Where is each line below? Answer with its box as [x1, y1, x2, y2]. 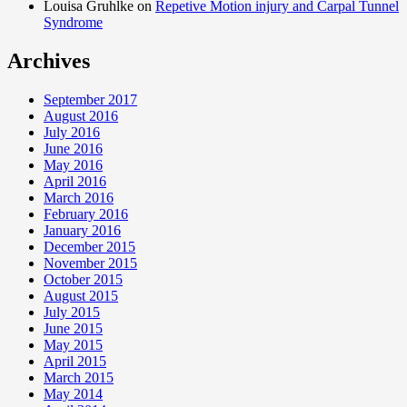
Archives [7, 48, 90, 73]
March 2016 [44, 189, 114, 205]
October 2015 [44, 271, 123, 287]
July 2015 [44, 303, 100, 320]
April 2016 [44, 173, 106, 189]
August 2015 [44, 287, 118, 303]
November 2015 [44, 254, 137, 271]
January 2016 [44, 222, 121, 238]
